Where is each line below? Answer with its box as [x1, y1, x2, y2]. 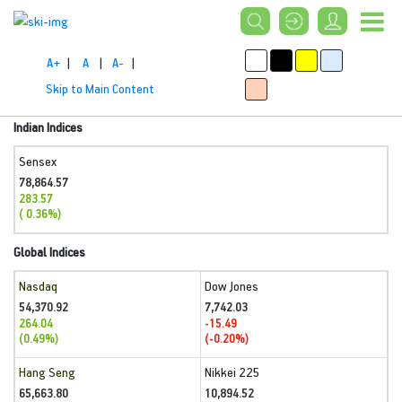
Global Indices [13, 243, 85, 260]
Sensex [19, 153, 57, 170]
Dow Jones [205, 277, 258, 294]
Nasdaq [19, 277, 57, 294]
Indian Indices [13, 118, 83, 135]
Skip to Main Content [46, 79, 154, 97]
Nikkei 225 [205, 363, 260, 380]
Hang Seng [19, 363, 75, 380]
